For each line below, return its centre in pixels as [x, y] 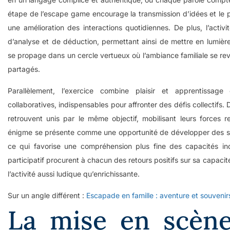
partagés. [24, 69]
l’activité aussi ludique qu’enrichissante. [74, 174]
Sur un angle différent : [47, 195]
